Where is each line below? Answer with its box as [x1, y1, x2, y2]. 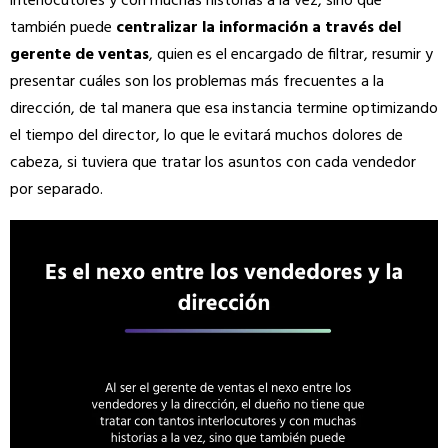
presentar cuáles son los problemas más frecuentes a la [10, 68, 384, 95]
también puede [10, 14, 116, 41]
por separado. [10, 176, 107, 203]
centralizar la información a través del [116, 14, 401, 41]
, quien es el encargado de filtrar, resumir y [149, 41, 433, 68]
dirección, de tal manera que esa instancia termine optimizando [10, 95, 438, 122]
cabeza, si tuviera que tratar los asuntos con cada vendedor [10, 149, 416, 176]
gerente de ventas [10, 41, 149, 68]
